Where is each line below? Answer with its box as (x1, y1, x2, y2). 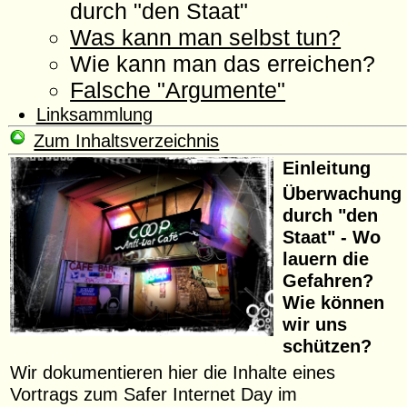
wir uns (283, 313, 348, 335)
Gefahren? (283, 270, 374, 292)
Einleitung (283, 156, 372, 178)
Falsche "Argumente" (70, 77, 286, 104)
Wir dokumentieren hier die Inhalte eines (10, 361, 336, 382)
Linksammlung (35, 104, 153, 125)
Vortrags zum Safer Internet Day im (10, 382, 298, 404)
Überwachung (283, 183, 402, 204)
